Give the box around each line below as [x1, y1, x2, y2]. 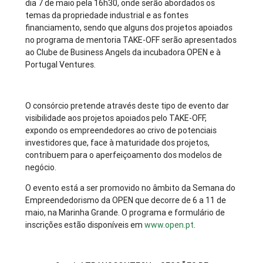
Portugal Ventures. [25, 59, 96, 70]
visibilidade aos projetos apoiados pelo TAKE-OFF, [25, 113, 207, 124]
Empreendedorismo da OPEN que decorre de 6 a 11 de [25, 195, 227, 206]
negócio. [25, 162, 57, 173]
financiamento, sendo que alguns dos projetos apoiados [25, 22, 233, 33]
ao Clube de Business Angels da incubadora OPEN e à [25, 47, 221, 58]
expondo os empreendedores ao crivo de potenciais [25, 125, 217, 136]
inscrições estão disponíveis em [25, 220, 145, 231]
